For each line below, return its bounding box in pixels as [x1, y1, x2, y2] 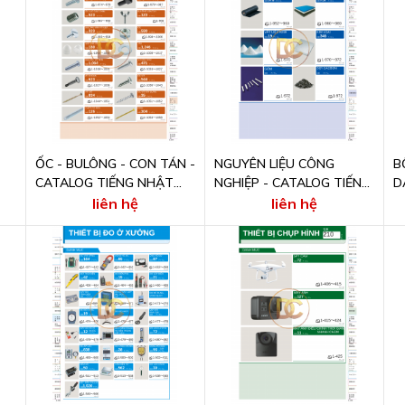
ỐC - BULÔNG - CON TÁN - [34, 155, 195, 172]
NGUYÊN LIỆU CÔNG [213, 155, 334, 172]
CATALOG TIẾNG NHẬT [34, 174, 174, 191]
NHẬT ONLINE [213, 193, 298, 210]
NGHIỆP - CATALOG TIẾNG [213, 174, 371, 191]
